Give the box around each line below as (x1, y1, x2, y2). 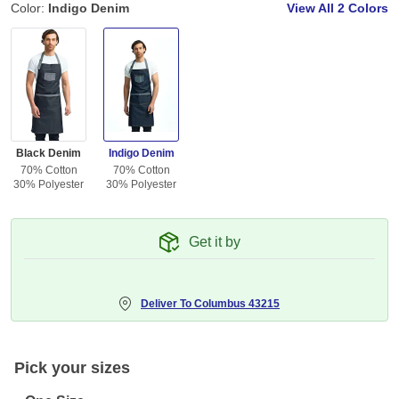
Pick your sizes (14, 359, 130, 378)
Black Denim (16, 147, 81, 160)
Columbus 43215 (194, 297, 280, 311)
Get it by (189, 234, 240, 250)
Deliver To (141, 297, 194, 311)
